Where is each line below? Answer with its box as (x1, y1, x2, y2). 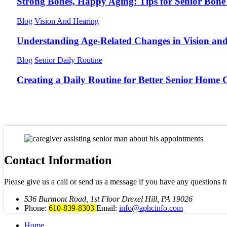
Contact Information (4, 153, 111, 167)
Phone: (24, 203, 49, 212)
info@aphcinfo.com (119, 203, 183, 212)
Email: (96, 203, 119, 212)
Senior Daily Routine (34, 56, 102, 65)
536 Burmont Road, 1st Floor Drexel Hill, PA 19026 (24, 194, 193, 203)
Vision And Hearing (34, 16, 99, 25)
